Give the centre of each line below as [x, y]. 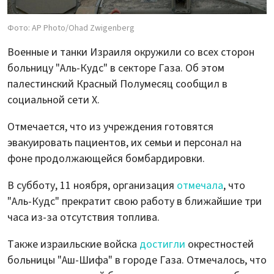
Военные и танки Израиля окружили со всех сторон [131, 52]
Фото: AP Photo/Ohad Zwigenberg [71, 28]
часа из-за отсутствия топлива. [83, 217]
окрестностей [220, 244]
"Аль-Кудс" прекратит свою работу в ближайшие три [135, 201]
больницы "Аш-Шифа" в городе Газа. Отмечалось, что [137, 260]
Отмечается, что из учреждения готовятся [110, 127]
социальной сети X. [54, 100]
